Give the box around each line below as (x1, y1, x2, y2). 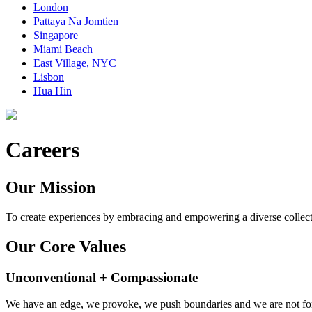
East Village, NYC (33, 57, 116, 69)
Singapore (33, 29, 78, 41)
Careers (6, 137, 79, 163)
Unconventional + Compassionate (6, 270, 198, 285)
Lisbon (33, 71, 64, 83)
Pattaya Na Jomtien (33, 15, 118, 27)
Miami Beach (33, 43, 93, 55)
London (33, 1, 68, 13)
